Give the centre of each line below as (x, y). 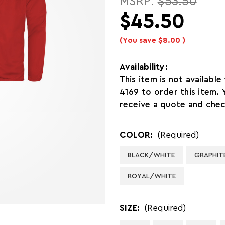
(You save (138, 41)
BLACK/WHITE (151, 155)
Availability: (143, 67)
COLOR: (137, 135)
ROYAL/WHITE (151, 176)
